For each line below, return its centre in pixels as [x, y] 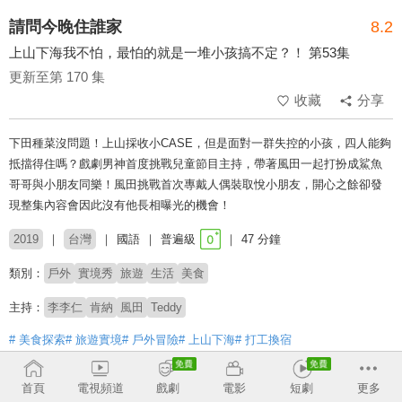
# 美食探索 [37, 340]
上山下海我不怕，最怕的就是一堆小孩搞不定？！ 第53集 [179, 53]
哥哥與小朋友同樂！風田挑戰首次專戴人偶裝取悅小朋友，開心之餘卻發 [196, 185]
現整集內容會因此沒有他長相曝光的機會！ [120, 205]
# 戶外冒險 [150, 340]
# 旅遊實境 [94, 340]
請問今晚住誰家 [66, 27]
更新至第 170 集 [57, 77]
